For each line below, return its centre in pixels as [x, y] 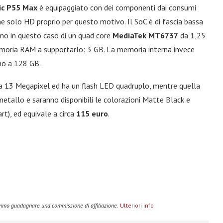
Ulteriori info [137, 205]
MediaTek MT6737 [145, 35]
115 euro [92, 113]
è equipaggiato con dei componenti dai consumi [117, 7]
